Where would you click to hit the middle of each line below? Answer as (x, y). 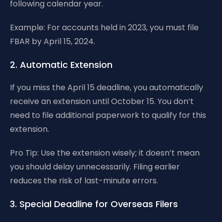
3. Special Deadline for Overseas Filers (94, 204)
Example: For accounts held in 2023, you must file (104, 28)
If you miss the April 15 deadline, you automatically (107, 87)
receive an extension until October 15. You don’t (102, 101)
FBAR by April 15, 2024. (53, 41)
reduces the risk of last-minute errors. (84, 181)
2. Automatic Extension (61, 65)
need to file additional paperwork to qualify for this (108, 115)
